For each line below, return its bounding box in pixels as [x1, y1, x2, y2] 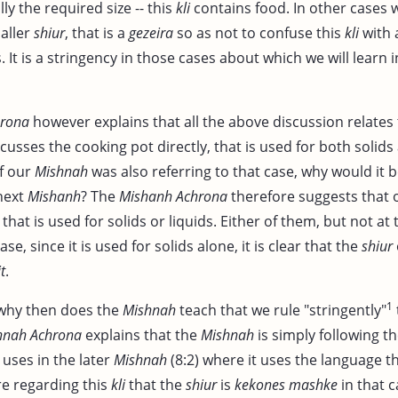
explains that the [82, 324, 201, 345]
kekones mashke [235, 374, 338, 394]
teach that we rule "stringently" [176, 299, 386, 320]
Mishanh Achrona [119, 186, 227, 206]
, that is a [65, 22, 129, 43]
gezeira [129, 22, 173, 43]
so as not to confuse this [173, 22, 345, 43]
